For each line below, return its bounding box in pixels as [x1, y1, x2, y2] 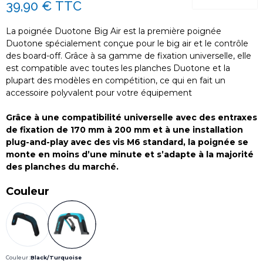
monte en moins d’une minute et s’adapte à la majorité [6, 149, 254, 160]
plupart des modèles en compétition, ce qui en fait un [6, 75, 225, 86]
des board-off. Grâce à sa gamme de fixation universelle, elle [6, 50, 251, 62]
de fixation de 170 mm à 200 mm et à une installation [6, 124, 243, 136]
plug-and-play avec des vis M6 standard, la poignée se [6, 137, 248, 148]
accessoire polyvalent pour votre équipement [6, 87, 192, 99]
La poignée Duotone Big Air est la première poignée [6, 26, 221, 37]
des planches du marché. [6, 161, 119, 173]
